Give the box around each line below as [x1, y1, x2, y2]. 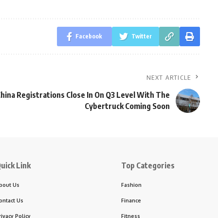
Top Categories [121, 161, 175, 170]
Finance [121, 197, 141, 203]
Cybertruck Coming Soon [84, 101, 170, 111]
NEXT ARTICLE [146, 73, 191, 81]
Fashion [121, 182, 142, 188]
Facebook [75, 33, 102, 40]
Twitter [131, 33, 152, 40]
